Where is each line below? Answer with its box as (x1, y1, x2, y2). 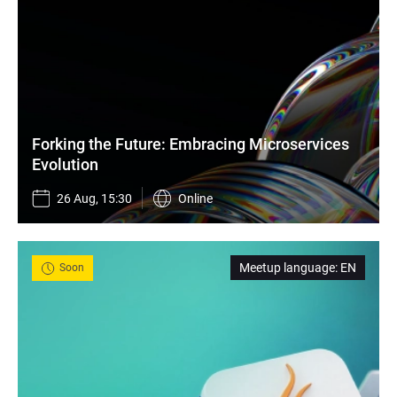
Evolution (32, 155, 98, 174)
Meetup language (239, 261, 335, 275)
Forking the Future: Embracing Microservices (32, 135, 349, 153)
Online (178, 191, 213, 206)
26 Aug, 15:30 (57, 191, 132, 206)
